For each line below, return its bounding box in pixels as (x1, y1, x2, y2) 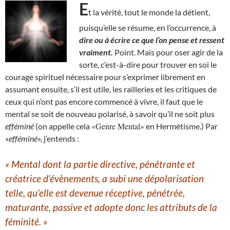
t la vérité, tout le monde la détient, (88, 7, 210, 17)
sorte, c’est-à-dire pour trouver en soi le (79, 59, 217, 69)
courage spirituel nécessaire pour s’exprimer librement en (5, 71, 205, 82)
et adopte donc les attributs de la (82, 201, 217, 213)
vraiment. (79, 47, 114, 57)
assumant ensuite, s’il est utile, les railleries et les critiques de (5, 84, 217, 94)
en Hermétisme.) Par (144, 121, 218, 131)
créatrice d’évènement (5, 172, 94, 184)
